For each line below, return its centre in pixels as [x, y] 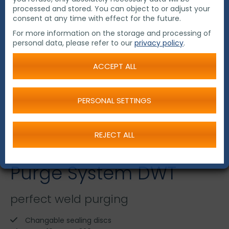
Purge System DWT [93, 173]
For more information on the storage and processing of [112, 33]
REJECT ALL [114, 135]
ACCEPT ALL [114, 66]
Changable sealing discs [68, 220]
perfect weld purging [69, 199]
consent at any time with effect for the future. [97, 18]
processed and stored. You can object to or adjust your [111, 9]
